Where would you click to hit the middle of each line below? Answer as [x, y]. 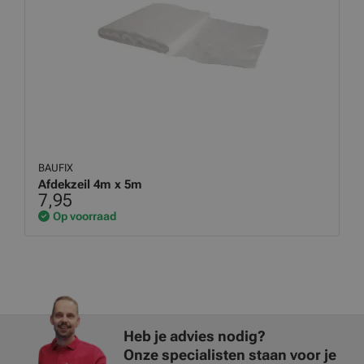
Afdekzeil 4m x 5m [90, 184]
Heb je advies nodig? [195, 336]
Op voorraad [84, 216]
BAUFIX [57, 168]
